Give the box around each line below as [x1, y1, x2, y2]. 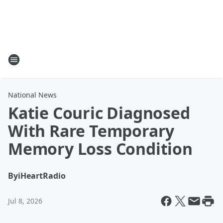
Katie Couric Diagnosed [8, 102, 190, 123]
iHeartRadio [18, 170, 66, 181]
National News [8, 90, 57, 100]
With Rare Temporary [8, 120, 175, 141]
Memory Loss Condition [8, 138, 193, 159]
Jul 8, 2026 [8, 196, 42, 206]
